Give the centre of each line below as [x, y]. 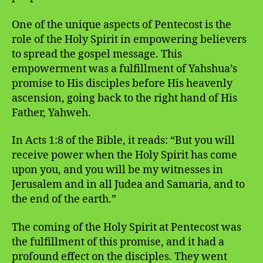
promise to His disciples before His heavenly [122, 83]
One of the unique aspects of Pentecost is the [122, 25]
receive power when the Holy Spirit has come [124, 156]
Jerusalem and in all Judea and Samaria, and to [128, 185]
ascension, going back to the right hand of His [124, 98]
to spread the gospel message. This [97, 54]
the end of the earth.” [64, 200]
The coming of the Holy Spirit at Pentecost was [127, 227]
